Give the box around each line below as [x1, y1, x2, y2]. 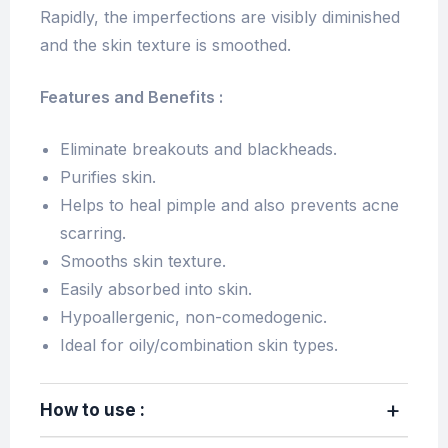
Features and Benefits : [40, 87, 223, 108]
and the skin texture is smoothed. [40, 35, 291, 56]
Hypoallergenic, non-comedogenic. [60, 307, 327, 328]
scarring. [60, 223, 126, 244]
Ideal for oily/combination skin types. [60, 335, 338, 356]
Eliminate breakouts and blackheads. [60, 139, 337, 160]
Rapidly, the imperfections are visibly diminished [40, 7, 400, 28]
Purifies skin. [60, 167, 156, 188]
